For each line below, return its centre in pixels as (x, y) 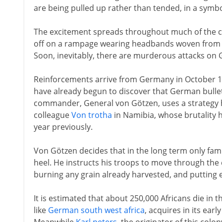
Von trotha (91, 115)
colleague (52, 115)
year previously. (63, 127)
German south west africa (96, 210)
